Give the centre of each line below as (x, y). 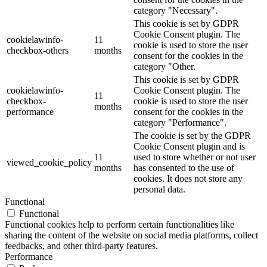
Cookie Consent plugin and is (189, 146)
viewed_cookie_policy (49, 162)
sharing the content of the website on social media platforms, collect (131, 235)
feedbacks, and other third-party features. (81, 246)
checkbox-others (38, 50)
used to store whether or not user (195, 157)
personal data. (159, 189)
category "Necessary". (176, 10)
